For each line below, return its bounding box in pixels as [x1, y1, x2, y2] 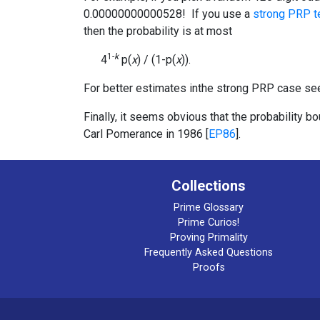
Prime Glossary [174, 201, 244, 214]
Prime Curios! [178, 216, 239, 229]
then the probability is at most [84, 24, 232, 38]
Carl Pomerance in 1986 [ [84, 126, 209, 141]
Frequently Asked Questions [144, 246, 273, 259]
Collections [171, 176, 246, 194]
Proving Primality [169, 231, 248, 244]
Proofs [192, 261, 225, 274]
